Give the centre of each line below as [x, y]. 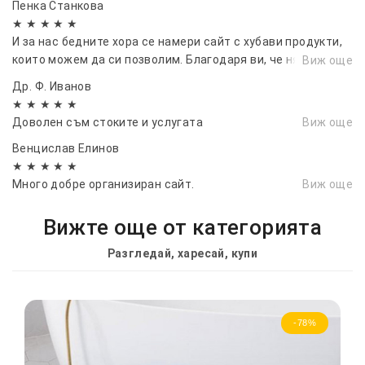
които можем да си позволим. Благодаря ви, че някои [166, 59]
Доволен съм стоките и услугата [108, 122]
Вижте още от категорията [182, 227]
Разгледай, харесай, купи [182, 253]
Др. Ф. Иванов [52, 86]
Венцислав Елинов [66, 148]
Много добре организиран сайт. [103, 184]
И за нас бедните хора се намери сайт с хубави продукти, [177, 41]
